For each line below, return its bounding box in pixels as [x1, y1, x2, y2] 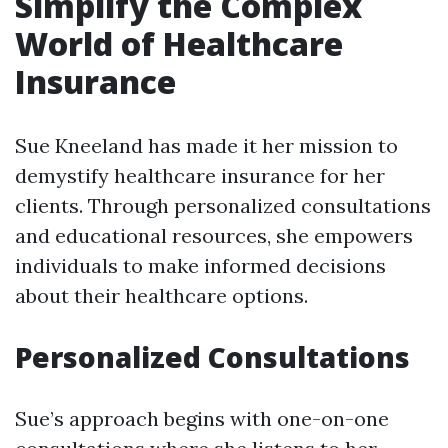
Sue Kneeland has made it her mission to [15, 133, 398, 158]
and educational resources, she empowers [15, 223, 413, 248]
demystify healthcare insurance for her [15, 163, 385, 188]
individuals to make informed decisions [15, 253, 386, 278]
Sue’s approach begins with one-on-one [15, 406, 389, 431]
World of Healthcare [15, 22, 343, 65]
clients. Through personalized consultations [15, 193, 431, 218]
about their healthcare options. [15, 283, 308, 308]
